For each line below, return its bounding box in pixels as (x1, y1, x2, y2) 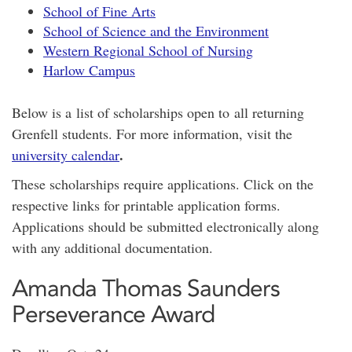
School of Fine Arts (43, 2, 156, 20)
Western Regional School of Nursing (43, 41, 253, 60)
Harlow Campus (43, 60, 135, 79)
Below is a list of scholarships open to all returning (12, 103, 304, 122)
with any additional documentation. (12, 238, 218, 257)
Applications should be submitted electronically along (12, 217, 319, 236)
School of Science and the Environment (43, 21, 269, 40)
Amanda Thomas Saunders (12, 273, 280, 302)
